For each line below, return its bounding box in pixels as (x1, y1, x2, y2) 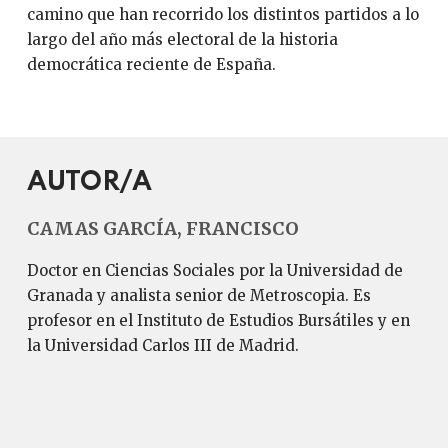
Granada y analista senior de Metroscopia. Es (26, 286, 371, 305)
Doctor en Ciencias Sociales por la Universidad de (26, 261, 403, 280)
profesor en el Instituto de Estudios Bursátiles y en (26, 311, 410, 330)
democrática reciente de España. (26, 55, 276, 74)
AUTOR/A (26, 169, 152, 196)
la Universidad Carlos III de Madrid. (26, 336, 299, 355)
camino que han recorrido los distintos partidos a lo (26, 5, 419, 24)
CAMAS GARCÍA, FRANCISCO (26, 217, 299, 240)
